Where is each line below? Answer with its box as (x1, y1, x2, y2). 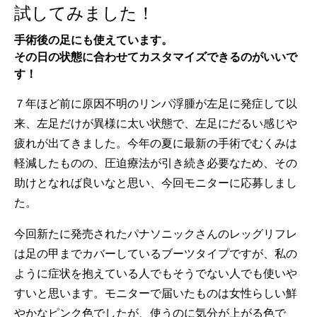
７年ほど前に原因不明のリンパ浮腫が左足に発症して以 (14, 97, 297, 110)
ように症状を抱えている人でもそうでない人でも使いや (14, 267, 297, 279)
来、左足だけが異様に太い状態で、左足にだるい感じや (14, 117, 297, 129)
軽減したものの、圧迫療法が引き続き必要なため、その (14, 156, 297, 169)
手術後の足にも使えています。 (14, 33, 173, 46)
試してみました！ (14, 4, 154, 23)
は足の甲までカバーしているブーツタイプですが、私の (14, 247, 297, 260)
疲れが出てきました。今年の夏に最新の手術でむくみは (14, 137, 297, 149)
